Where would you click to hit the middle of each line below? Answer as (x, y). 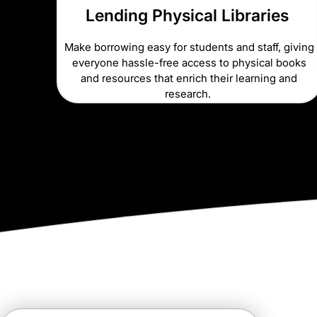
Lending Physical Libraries (189, 16)
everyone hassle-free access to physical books (189, 63)
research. (189, 94)
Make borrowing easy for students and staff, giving (189, 47)
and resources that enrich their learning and (189, 79)
